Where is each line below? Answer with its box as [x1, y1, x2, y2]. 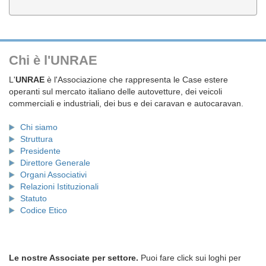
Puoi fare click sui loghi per [138, 253, 241, 262]
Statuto [20, 194, 47, 203]
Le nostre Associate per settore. [9, 253, 138, 262]
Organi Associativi [20, 170, 87, 179]
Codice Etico [20, 205, 67, 215]
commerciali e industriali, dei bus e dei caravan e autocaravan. [9, 99, 243, 108]
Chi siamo [20, 122, 58, 132]
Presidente [20, 146, 61, 156]
